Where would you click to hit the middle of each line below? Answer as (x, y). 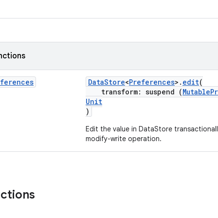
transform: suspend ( (134, 92)
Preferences (152, 82)
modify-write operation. (124, 139)
